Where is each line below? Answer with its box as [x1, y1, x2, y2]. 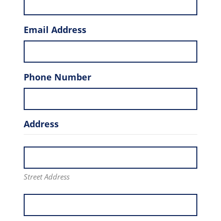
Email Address [24, 23, 86, 36]
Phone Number [24, 71, 91, 83]
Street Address [24, 171, 70, 182]
